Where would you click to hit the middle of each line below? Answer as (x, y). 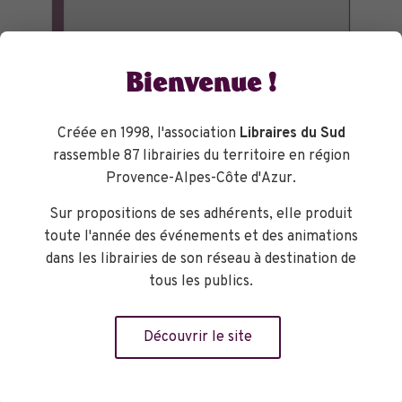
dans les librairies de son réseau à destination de (201, 259)
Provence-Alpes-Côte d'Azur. (201, 179)
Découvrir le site (198, 337)
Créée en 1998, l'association (148, 134)
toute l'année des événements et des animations (201, 237)
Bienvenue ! (201, 86)
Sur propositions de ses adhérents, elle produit (201, 214)
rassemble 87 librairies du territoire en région (201, 156)
